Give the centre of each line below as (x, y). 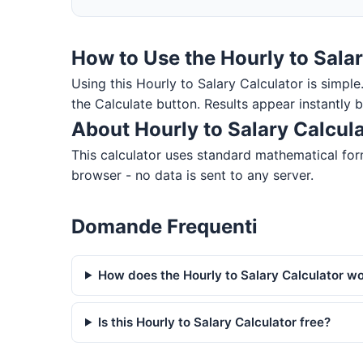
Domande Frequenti (164, 226)
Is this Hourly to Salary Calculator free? (215, 322)
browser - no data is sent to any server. (192, 175)
